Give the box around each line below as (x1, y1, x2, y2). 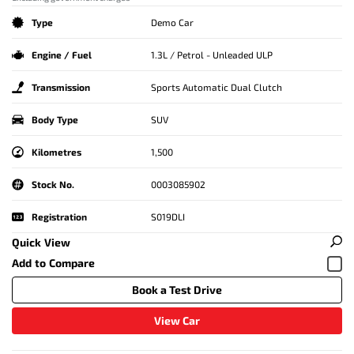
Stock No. (32, 179, 74, 190)
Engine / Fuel (32, 49, 92, 61)
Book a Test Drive (132, 283, 222, 297)
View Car (154, 314, 200, 328)
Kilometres (32, 146, 81, 158)
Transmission (32, 81, 90, 93)
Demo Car (150, 17, 194, 28)
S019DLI (150, 211, 185, 223)
